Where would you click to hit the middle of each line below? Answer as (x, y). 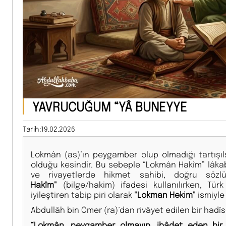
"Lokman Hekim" (165, 194)
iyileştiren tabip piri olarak (82, 194)
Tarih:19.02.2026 (49, 128)
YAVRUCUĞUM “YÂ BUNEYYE (110, 106)
